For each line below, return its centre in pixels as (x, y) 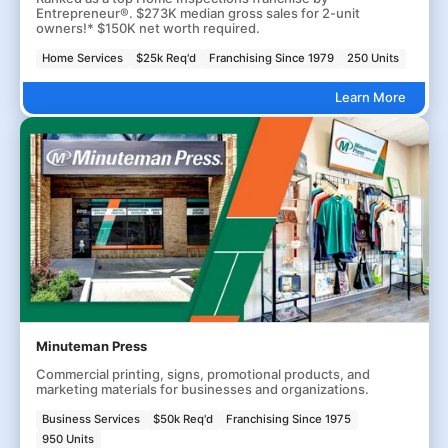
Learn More (370, 97)
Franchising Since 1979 (272, 58)
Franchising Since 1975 (289, 419)
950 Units (68, 438)
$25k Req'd (166, 58)
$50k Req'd (183, 419)
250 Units (373, 58)
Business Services (91, 419)
